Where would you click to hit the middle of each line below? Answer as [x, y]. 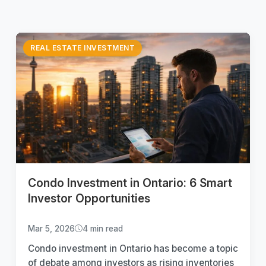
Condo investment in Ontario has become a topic [133, 248]
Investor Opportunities [89, 198]
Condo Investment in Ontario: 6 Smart [130, 183]
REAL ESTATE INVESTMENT [83, 47]
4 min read [103, 228]
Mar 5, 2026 [51, 228]
